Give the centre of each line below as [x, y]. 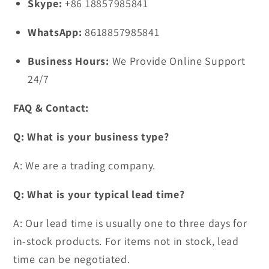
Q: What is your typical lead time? [99, 195]
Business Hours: [68, 61]
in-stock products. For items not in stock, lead [126, 241]
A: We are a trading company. [85, 166]
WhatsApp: [55, 32]
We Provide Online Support [177, 61]
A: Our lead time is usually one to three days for [130, 223]
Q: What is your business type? [91, 137]
